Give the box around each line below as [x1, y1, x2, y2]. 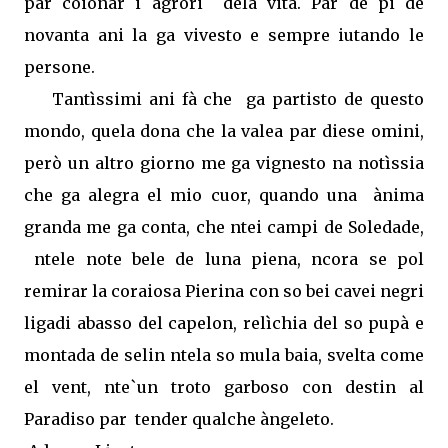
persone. [24, 56, 95, 77]
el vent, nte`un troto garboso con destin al [24, 376, 424, 397]
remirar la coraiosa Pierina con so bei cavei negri [24, 280, 424, 301]
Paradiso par [24, 408, 131, 429]
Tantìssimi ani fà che [51, 88, 240, 109]
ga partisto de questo [246, 88, 425, 109]
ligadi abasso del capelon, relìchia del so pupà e [24, 312, 424, 333]
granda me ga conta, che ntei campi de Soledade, [24, 216, 424, 237]
